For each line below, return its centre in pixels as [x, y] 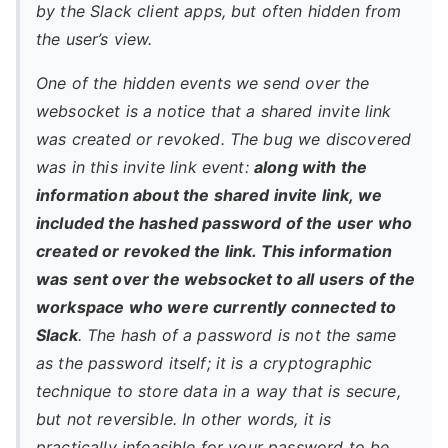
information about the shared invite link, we [209, 195]
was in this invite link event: [145, 167]
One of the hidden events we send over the [203, 83]
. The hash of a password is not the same [237, 335]
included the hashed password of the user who [224, 223]
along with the [310, 167]
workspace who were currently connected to [216, 307]
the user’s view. [94, 39]
